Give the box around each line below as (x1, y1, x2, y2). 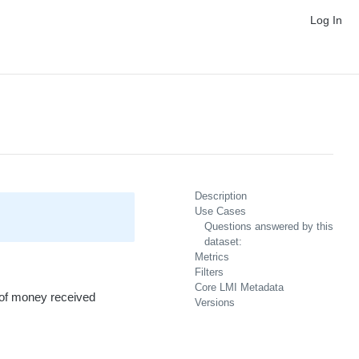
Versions (195, 296, 235, 309)
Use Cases (195, 205, 246, 217)
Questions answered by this (204, 220, 333, 232)
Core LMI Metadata (195, 281, 284, 293)
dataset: (204, 236, 242, 248)
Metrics (195, 251, 229, 263)
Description (195, 190, 247, 202)
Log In (310, 14, 342, 26)
